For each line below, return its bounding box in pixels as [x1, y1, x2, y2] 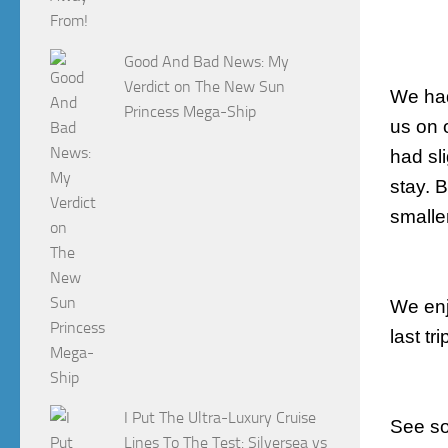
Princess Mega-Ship [124, 101, 257, 121]
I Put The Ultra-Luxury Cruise [124, 408, 317, 428]
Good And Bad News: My [124, 51, 290, 71]
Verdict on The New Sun [124, 76, 286, 96]
